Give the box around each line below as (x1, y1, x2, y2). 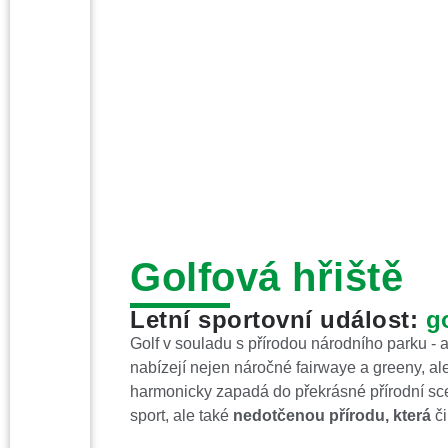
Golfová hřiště (130, 255, 403, 299)
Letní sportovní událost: (130, 306, 426, 333)
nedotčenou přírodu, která (233, 407, 431, 424)
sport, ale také (130, 407, 233, 424)
